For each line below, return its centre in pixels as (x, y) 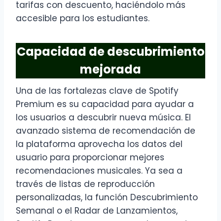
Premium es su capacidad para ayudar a (105, 104)
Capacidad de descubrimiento (110, 52)
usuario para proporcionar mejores (90, 158)
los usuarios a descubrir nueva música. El (103, 118)
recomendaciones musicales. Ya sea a (99, 171)
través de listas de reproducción (85, 184)
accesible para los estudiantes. (83, 18)
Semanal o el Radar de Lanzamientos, (97, 211)
